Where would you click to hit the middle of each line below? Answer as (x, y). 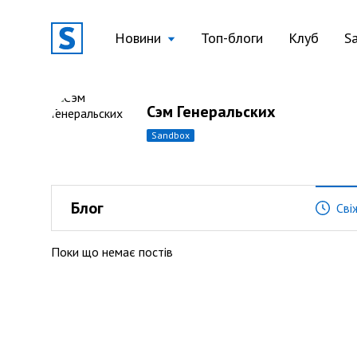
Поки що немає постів (112, 252)
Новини (138, 38)
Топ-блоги (232, 38)
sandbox (173, 135)
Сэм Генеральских (211, 112)
